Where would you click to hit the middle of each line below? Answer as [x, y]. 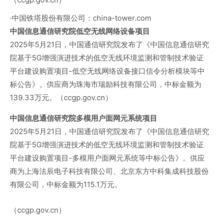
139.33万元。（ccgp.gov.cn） [61, 98]
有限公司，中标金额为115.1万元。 [66, 185]
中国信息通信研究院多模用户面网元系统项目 [83, 118]
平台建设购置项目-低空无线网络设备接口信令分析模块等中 [107, 71]
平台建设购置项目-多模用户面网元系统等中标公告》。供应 [107, 158]
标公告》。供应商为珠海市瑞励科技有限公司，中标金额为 [106, 84]
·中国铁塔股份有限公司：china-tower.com [81, 18]
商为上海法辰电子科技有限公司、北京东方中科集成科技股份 [109, 171]
